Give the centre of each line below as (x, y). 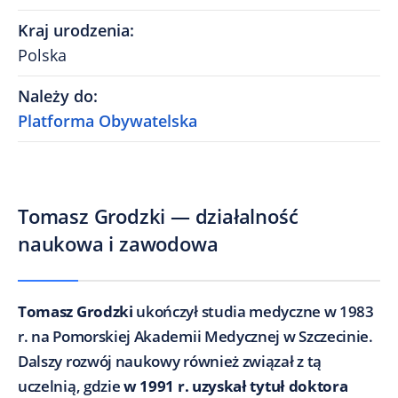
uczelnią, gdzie (71, 386)
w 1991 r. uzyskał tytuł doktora (236, 386)
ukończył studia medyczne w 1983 (255, 311)
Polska (42, 55)
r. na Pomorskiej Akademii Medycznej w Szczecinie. (195, 336)
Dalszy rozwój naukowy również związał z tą (170, 361)
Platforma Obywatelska (107, 120)
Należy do (56, 96)
